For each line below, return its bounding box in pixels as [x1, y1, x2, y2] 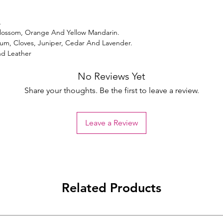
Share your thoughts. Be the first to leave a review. [24, 86, 199, 96]
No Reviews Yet [78, 70, 145, 83]
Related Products [62, 180, 161, 196]
